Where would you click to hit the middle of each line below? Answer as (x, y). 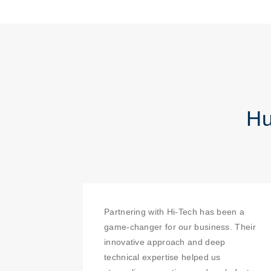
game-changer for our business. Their (180, 227)
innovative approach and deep (165, 242)
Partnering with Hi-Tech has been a (175, 212)
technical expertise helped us (162, 257)
